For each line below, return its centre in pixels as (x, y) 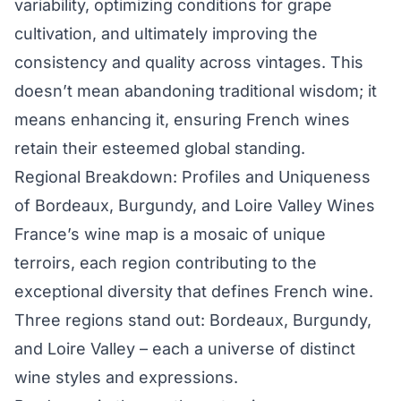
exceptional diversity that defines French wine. (194, 292)
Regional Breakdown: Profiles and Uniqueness (192, 177)
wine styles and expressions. (126, 378)
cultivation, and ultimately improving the (166, 34)
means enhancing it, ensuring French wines (182, 120)
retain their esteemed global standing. (160, 149)
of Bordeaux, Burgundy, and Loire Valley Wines (195, 206)
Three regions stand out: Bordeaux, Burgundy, (193, 320)
